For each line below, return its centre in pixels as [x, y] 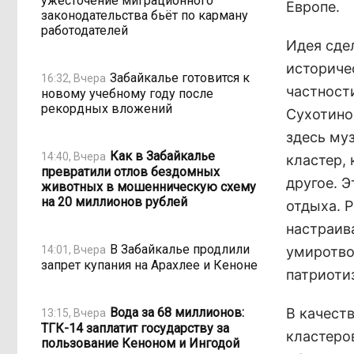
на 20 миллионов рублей [114, 202]
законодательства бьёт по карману [145, 15]
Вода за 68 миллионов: [177, 312]
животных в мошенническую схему [149, 187]
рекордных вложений [107, 109]
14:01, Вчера [73, 249]
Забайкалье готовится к [180, 77]
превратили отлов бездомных [130, 172]
